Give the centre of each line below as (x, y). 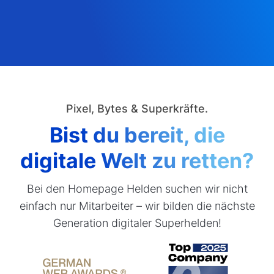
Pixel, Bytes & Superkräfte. (137, 108)
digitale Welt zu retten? (137, 160)
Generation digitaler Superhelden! (137, 223)
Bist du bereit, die (137, 135)
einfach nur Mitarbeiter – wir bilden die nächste (137, 206)
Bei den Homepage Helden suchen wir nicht (137, 189)
